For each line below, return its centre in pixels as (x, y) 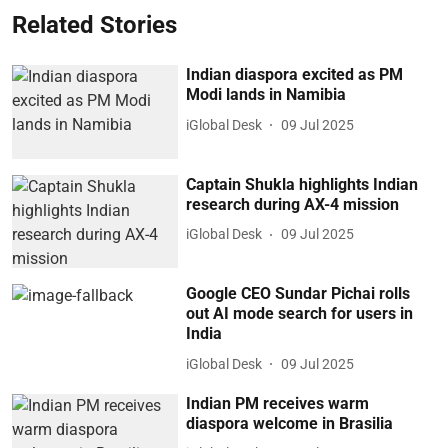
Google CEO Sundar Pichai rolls (298, 294)
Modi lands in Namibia (266, 94)
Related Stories (94, 25)
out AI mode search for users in (300, 314)
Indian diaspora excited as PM (295, 74)
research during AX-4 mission (293, 204)
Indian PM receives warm (278, 403)
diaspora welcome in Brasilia (290, 423)
